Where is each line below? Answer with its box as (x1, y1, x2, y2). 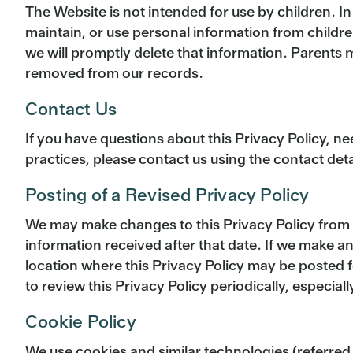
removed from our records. (25, 64, 203, 83)
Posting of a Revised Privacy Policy (25, 184, 310, 207)
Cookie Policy (25, 310, 136, 334)
